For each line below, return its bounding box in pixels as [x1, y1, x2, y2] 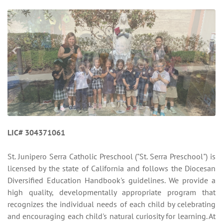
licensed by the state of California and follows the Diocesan [7, 163, 216, 173]
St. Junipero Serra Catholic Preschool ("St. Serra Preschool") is [7, 151, 216, 161]
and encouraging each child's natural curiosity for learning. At [7, 211, 216, 221]
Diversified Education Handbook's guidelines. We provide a [7, 175, 216, 185]
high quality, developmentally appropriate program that [7, 187, 216, 197]
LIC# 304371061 [7, 127, 65, 137]
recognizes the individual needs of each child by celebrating [7, 199, 216, 209]
